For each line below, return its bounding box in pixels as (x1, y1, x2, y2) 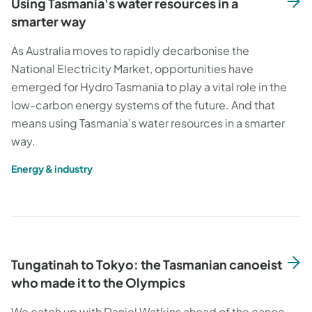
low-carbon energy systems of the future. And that (11, 97, 275, 112)
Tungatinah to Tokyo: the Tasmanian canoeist (11, 256, 282, 272)
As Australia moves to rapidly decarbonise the (11, 43, 249, 58)
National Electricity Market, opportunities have (11, 61, 253, 76)
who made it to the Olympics (11, 274, 185, 290)
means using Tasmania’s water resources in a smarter (11, 116, 285, 130)
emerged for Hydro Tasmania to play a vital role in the (11, 79, 287, 94)
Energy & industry (11, 162, 93, 175)
